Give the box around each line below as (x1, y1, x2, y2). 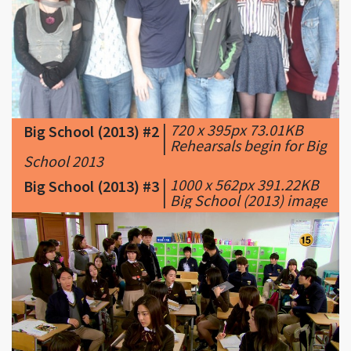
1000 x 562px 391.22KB (170, 175, 319, 195)
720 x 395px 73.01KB (170, 120, 303, 140)
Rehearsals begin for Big (170, 136, 327, 156)
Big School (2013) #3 (24, 176, 159, 197)
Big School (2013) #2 (24, 121, 159, 142)
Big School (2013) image (170, 190, 327, 211)
